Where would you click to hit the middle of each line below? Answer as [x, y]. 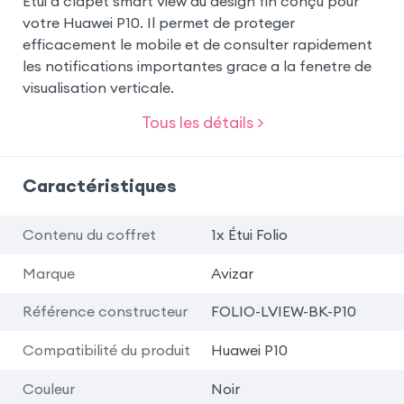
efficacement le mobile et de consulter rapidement [197, 45]
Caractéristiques [99, 185]
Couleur [48, 389]
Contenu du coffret [89, 234]
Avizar [232, 273]
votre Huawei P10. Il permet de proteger [158, 23]
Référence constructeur [105, 312]
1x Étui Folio [249, 234]
